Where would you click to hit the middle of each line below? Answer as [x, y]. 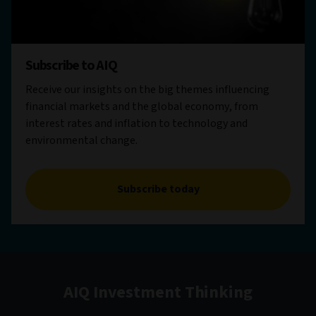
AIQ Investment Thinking [158, 292]
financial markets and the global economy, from [142, 106]
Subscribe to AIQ [71, 65]
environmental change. [83, 140]
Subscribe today [158, 189]
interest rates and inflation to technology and [136, 123]
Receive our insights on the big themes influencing [147, 89]
